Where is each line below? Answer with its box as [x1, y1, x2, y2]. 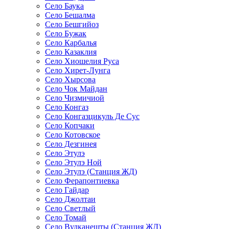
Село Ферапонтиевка [45, 176, 119, 186]
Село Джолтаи [45, 195, 96, 204]
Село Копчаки [45, 121, 95, 130]
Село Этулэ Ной [45, 158, 102, 167]
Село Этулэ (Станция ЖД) [45, 167, 137, 176]
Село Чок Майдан [45, 84, 107, 94]
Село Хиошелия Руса [45, 57, 119, 66]
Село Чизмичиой [45, 94, 104, 103]
